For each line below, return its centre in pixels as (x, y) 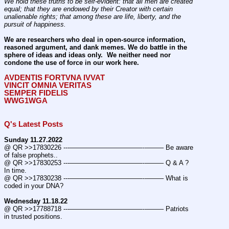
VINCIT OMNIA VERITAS (48, 86)
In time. (15, 170)
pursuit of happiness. (35, 24)
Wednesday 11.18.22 (36, 201)
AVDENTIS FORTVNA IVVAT (54, 78)
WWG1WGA (26, 101)
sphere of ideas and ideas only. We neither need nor (87, 55)
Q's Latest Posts (33, 124)
